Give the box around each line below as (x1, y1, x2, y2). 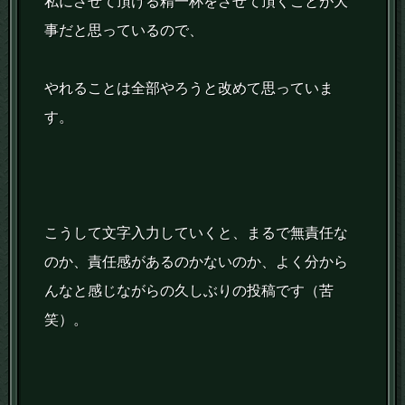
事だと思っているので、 (44, 23, 204, 39)
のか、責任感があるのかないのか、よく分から (44, 254, 349, 270)
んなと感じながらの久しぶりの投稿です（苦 (44, 283, 334, 299)
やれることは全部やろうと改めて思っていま (44, 80, 334, 97)
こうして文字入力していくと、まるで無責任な (44, 225, 349, 241)
